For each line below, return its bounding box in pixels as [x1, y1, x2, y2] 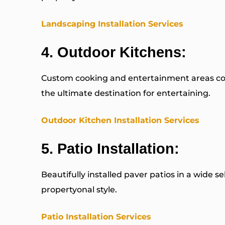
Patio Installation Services [41, 212, 151, 222]
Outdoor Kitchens [57, 44, 181, 61]
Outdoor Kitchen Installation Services [41, 116, 199, 126]
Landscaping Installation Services [41, 19, 183, 29]
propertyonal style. [41, 185, 117, 195]
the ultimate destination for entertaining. [41, 88, 210, 98]
